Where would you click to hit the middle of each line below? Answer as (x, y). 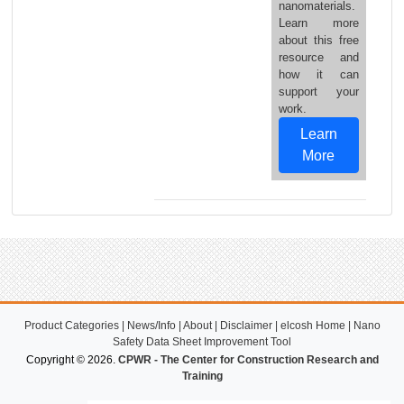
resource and (318, 58)
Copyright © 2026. (72, 360)
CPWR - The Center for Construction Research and (248, 360)
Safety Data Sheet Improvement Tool (202, 341)
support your (318, 92)
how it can (318, 75)
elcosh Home (312, 325)
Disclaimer (246, 325)
